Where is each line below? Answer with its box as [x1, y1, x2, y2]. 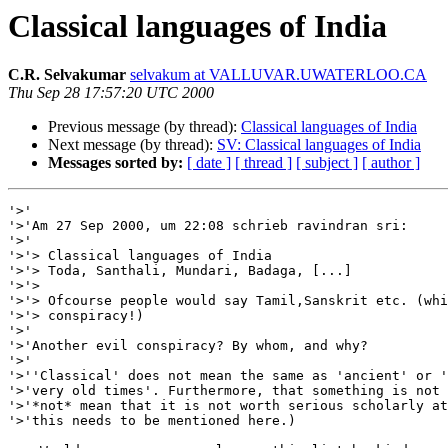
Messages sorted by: [48, 154, 183, 172]
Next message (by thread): [48, 136, 217, 154]
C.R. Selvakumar [8, 66, 126, 84]
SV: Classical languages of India [217, 136, 421, 154]
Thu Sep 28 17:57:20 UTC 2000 [8, 84, 214, 102]
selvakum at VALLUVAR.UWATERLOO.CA [130, 66, 427, 84]
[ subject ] [296, 154, 358, 172]
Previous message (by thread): [48, 118, 241, 136]
